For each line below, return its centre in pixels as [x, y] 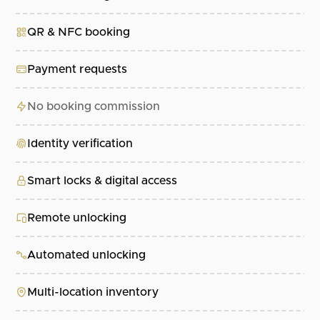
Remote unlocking [77, 218]
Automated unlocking [87, 255]
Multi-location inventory [93, 292]
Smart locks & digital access [102, 181]
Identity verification [80, 144]
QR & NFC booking [79, 32]
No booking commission [94, 107]
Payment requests [77, 70]
